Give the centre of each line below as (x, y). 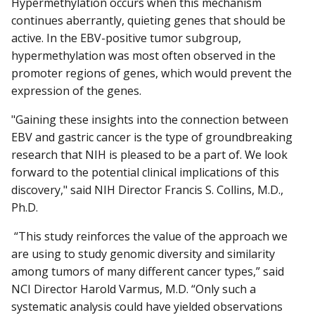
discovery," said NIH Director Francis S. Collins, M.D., (147, 190)
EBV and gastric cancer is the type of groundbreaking (152, 137)
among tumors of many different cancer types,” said (148, 272)
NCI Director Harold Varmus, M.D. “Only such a (134, 289)
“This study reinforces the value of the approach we (149, 237)
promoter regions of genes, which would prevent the (152, 73)
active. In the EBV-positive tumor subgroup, (126, 38)
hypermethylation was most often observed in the (143, 55)
